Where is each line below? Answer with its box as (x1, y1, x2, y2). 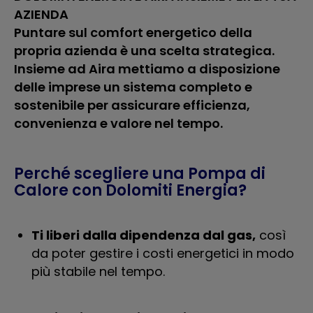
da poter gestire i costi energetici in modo (31, 245, 294, 262)
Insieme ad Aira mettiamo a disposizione (14, 60, 280, 78)
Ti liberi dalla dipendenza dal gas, (31, 226, 256, 244)
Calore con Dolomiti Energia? (14, 180, 247, 201)
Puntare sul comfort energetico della (14, 24, 252, 41)
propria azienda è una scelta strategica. (14, 42, 275, 59)
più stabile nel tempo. (31, 263, 165, 280)
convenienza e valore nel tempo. (14, 115, 223, 132)
